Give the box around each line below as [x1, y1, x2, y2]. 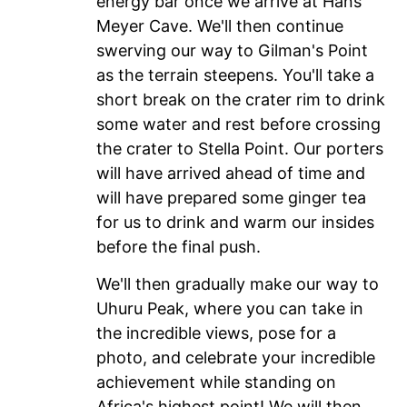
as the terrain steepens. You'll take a [96, 65, 374, 84]
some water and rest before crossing [96, 114, 381, 134]
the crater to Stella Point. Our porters [96, 138, 383, 158]
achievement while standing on [96, 372, 336, 392]
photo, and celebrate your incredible [96, 348, 375, 368]
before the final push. [96, 236, 261, 256]
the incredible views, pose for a [96, 323, 336, 343]
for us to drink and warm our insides [96, 212, 374, 232]
